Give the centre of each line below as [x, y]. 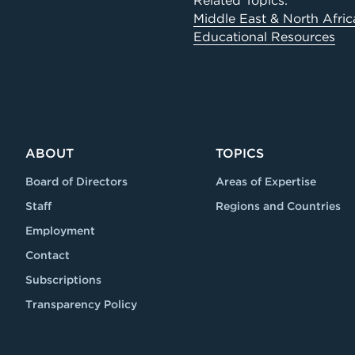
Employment [60, 231]
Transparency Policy [81, 304]
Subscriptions [63, 280]
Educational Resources [264, 37]
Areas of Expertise [266, 181]
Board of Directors [76, 181]
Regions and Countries [278, 206]
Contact [48, 255]
